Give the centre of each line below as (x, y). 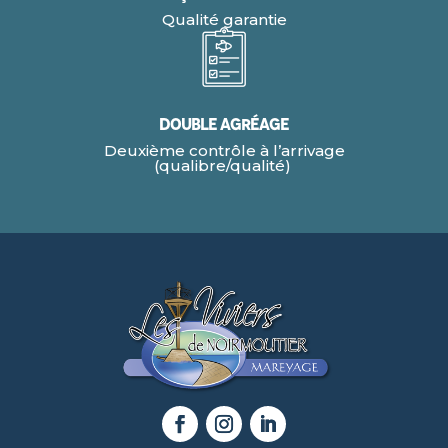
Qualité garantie (224, 20)
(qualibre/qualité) (224, 166)
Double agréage (224, 125)
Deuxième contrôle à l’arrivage (224, 151)
